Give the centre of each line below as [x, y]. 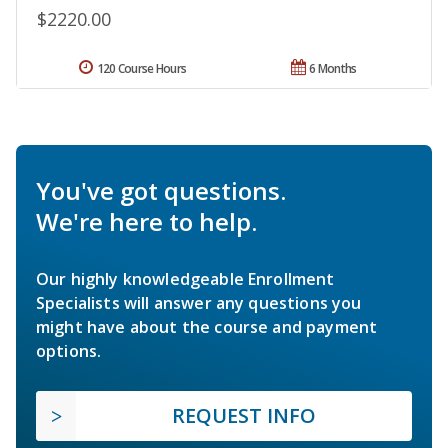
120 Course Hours [141, 69]
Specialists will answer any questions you [199, 303]
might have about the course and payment [207, 327]
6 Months [333, 69]
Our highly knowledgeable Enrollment [185, 279]
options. [69, 351]
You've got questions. [161, 191]
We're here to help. [146, 222]
